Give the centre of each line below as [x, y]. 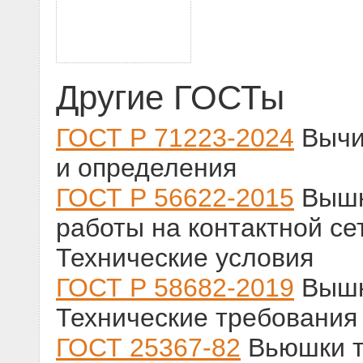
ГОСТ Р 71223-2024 [175, 137]
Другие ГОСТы [170, 97]
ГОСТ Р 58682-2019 [175, 287]
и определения [146, 167]
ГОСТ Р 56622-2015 [175, 197]
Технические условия [185, 257]
